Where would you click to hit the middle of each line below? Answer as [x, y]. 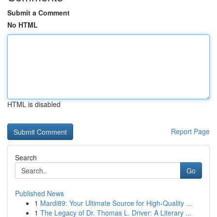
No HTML [23, 25]
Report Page [190, 131]
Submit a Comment [39, 13]
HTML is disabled [34, 104]
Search [26, 157]
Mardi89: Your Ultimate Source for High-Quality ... [116, 203]
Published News [39, 193]
